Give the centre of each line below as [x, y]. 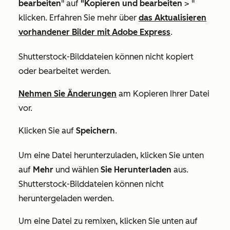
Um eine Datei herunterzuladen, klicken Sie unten [111, 156]
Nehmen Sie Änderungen [68, 94]
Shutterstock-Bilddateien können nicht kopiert [106, 57]
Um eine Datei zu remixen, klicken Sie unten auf [108, 221]
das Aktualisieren [172, 18]
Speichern [95, 131]
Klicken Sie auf [47, 131]
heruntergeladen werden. [67, 199]
